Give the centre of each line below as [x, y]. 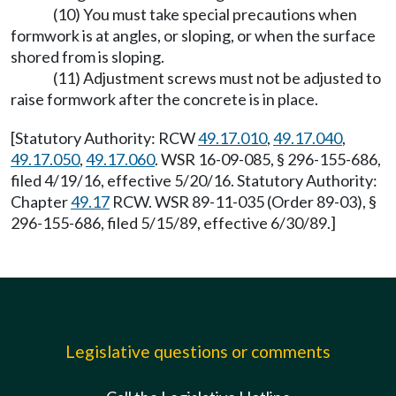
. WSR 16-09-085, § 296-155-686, [268, 159]
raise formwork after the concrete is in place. [164, 99]
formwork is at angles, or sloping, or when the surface [193, 35]
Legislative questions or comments [198, 351]
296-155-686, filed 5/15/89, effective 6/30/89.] [173, 223]
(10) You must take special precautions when [205, 14]
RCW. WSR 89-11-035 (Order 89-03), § [243, 202]
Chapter [41, 202]
